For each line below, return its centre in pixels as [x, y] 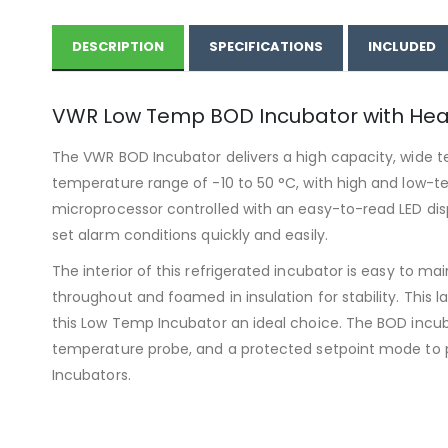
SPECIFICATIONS [266, 46]
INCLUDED [402, 46]
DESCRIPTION [118, 46]
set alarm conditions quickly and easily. [190, 234]
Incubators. [91, 374]
